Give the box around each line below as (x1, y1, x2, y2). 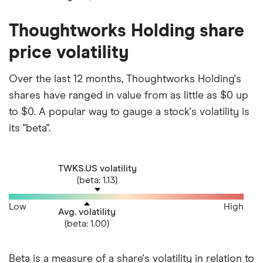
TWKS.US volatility (58, 163, 137, 173)
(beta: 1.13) (77, 175, 118, 185)
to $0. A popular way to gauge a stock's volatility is (9, 106, 249, 117)
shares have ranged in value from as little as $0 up (9, 90, 248, 101)
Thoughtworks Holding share (9, 22, 244, 40)
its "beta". (9, 123, 50, 134)
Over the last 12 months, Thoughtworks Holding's (9, 73, 241, 85)
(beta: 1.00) (65, 218, 109, 228)
